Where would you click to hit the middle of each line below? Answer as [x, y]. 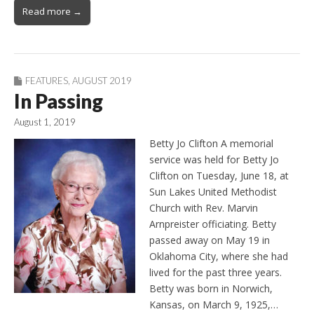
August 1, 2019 [45, 122]
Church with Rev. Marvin [204, 207]
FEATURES [47, 80]
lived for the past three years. [216, 272]
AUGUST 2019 [102, 80]
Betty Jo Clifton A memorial [211, 143]
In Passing [59, 101]
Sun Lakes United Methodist [213, 191]
